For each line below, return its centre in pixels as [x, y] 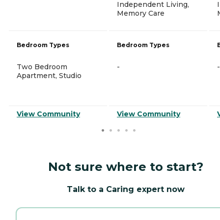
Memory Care [141, 13]
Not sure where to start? [126, 166]
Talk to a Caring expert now [126, 189]
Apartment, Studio [49, 75]
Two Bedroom [42, 67]
